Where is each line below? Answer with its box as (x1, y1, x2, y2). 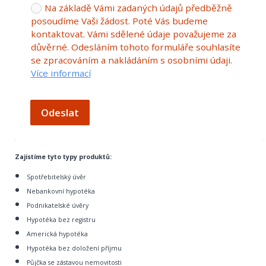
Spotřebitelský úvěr (27, 173, 86, 182)
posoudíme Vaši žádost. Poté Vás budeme (30, 15, 208, 27)
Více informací (30, 66, 91, 79)
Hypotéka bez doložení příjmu (27, 244, 122, 253)
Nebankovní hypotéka (27, 187, 95, 196)
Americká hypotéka (27, 230, 88, 239)
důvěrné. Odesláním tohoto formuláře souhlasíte (30, 40, 240, 53)
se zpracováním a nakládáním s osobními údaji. (30, 53, 232, 66)
